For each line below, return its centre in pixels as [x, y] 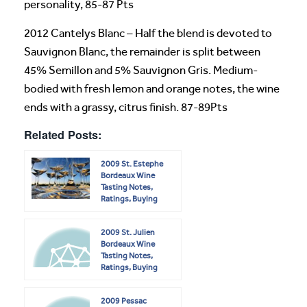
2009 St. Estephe [132, 163]
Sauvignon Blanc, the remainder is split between [142, 51]
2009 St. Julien [128, 232]
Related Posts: [63, 134]
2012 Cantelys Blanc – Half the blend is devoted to [148, 33]
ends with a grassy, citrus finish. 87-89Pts [126, 107]
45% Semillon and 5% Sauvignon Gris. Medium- [141, 70]
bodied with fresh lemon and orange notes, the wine [152, 88]
